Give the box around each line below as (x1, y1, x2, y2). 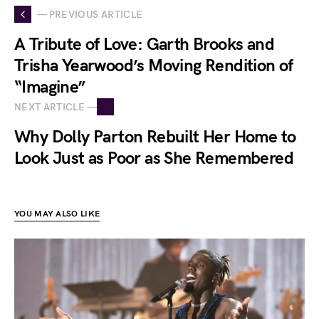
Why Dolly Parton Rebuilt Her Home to (14, 127, 296, 148)
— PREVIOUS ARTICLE (37, 8, 143, 21)
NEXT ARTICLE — (14, 100, 97, 113)
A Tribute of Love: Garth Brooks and (14, 34, 274, 56)
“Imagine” (14, 77, 85, 98)
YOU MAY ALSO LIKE (14, 209, 100, 220)
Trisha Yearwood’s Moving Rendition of (14, 56, 293, 77)
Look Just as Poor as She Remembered (14, 148, 293, 169)
